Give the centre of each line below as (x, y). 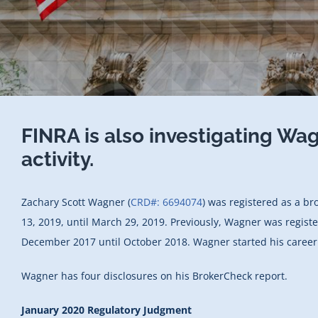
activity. (57, 159)
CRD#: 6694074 (166, 202)
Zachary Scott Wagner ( (76, 202)
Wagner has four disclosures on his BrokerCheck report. (154, 276)
